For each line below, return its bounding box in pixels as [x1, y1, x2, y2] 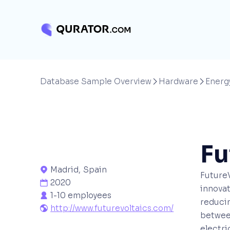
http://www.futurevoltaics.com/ [50, 203, 174, 214]
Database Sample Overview [40, 76, 152, 87]
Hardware [159, 76, 199, 87]
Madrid [50, 165, 79, 175]
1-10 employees [50, 190, 112, 201]
